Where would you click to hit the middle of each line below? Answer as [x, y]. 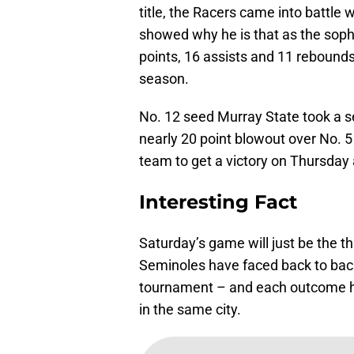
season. [164, 79]
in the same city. [190, 310]
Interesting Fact [218, 202]
